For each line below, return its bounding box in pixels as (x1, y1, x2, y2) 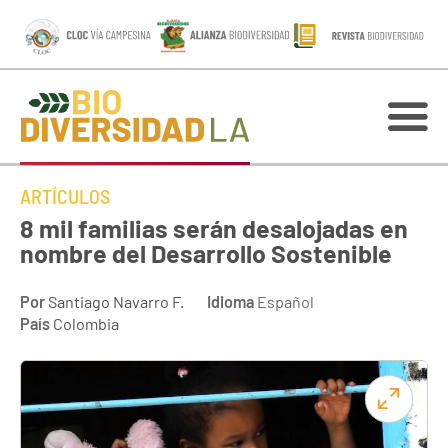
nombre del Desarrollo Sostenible (20, 238, 392, 268)
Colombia (53, 314, 119, 333)
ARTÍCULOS (20, 184, 110, 208)
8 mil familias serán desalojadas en (20, 213, 408, 243)
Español (254, 292, 314, 311)
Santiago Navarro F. (48, 292, 184, 311)
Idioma (207, 292, 254, 311)
